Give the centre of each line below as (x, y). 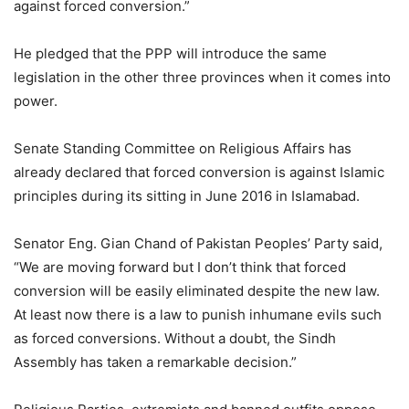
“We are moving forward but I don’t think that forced (180, 267)
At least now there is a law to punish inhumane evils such (198, 315)
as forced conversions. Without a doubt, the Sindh (175, 339)
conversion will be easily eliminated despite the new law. (197, 291)
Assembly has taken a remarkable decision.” (155, 362)
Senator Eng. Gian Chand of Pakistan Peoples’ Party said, (198, 244)
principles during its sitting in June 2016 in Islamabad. (187, 196)
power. (36, 101)
